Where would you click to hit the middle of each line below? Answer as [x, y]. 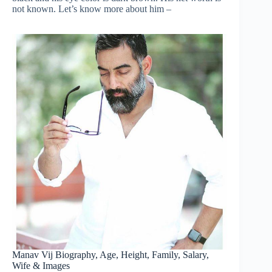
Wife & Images [41, 265]
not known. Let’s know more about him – [92, 9]
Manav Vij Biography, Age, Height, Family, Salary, [110, 254]
